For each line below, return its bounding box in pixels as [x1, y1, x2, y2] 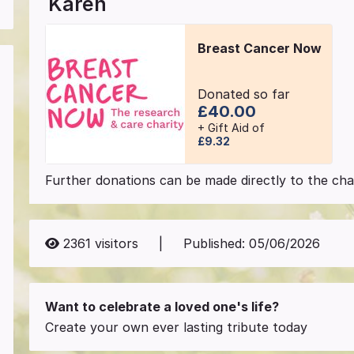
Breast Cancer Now [197, 40, 322, 56]
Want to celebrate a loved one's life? [45, 298, 280, 314]
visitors [91, 235, 139, 251]
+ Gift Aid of [197, 121, 265, 135]
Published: [183, 235, 249, 251]
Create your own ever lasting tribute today [45, 318, 308, 335]
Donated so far [197, 86, 290, 103]
